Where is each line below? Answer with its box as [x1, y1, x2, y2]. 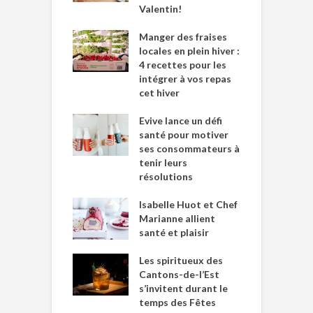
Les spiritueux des [139, 254, 223, 266]
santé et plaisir [139, 226, 209, 238]
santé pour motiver [139, 128, 228, 140]
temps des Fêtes [139, 296, 218, 308]
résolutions [139, 170, 193, 182]
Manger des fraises [139, 30, 227, 43]
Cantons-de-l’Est [139, 268, 219, 280]
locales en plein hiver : [139, 44, 240, 57]
